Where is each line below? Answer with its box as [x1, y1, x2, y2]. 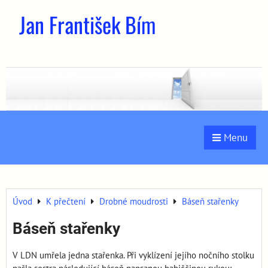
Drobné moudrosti [99, 196, 168, 208]
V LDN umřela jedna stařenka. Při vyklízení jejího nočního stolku [13, 249, 254, 261]
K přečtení [46, 196, 86, 208]
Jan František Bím [19, 8, 156, 40]
